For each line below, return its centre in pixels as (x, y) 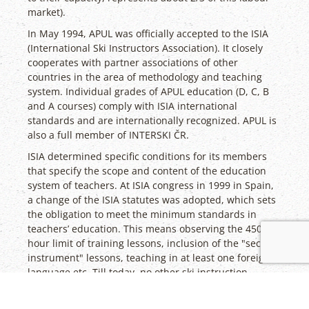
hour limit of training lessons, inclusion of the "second (153, 243)
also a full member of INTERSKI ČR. (108, 135)
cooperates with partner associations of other (133, 63)
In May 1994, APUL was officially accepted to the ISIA (148, 34)
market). (47, 12)
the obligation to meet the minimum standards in (142, 215)
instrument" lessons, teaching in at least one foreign (149, 258)
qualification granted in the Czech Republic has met (148, 287)
